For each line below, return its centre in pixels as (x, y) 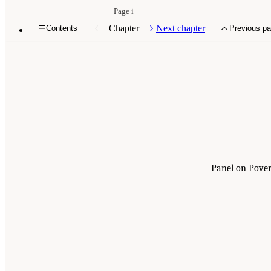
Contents (62, 28)
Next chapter (181, 28)
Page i (124, 11)
